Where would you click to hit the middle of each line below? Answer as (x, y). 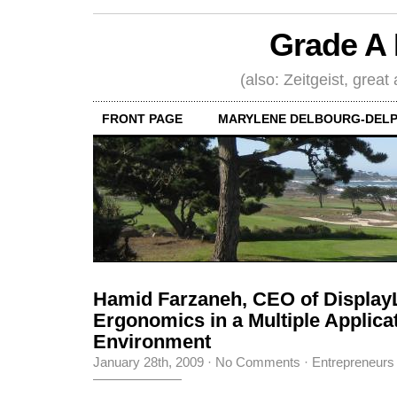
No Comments (258, 362)
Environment (152, 341)
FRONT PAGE (142, 118)
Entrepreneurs (353, 362)
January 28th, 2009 (148, 362)
